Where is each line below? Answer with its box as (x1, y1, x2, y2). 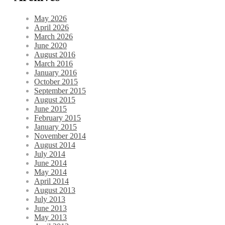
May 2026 (34, 14, 67, 23)
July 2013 (34, 195, 65, 204)
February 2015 (34, 114, 81, 123)
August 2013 (34, 186, 75, 195)
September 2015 (34, 86, 86, 95)
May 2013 (34, 213, 67, 222)
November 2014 (34, 132, 86, 141)
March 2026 (34, 32, 73, 41)
